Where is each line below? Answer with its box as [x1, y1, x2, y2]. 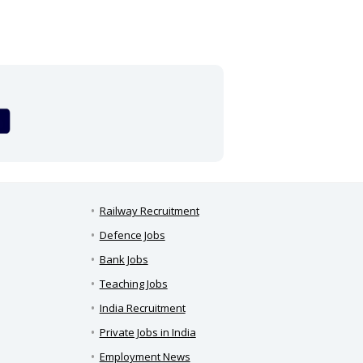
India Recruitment [99, 301, 186, 316]
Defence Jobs [99, 228, 165, 243]
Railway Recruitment [99, 203, 199, 219]
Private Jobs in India [99, 325, 196, 340]
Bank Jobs [99, 252, 148, 267]
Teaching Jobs [99, 276, 168, 292]
